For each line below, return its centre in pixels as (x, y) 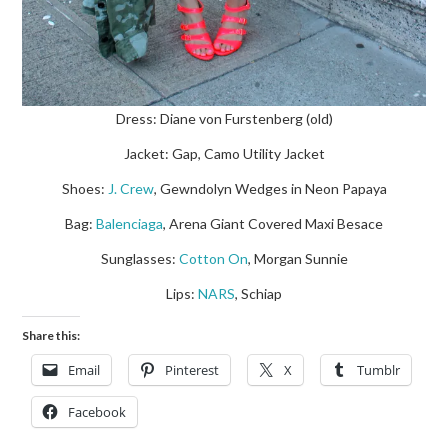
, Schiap (258, 294)
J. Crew (130, 189)
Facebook (97, 412)
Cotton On (213, 259)
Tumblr (379, 370)
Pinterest (192, 370)
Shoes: (84, 189)
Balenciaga (129, 224)
